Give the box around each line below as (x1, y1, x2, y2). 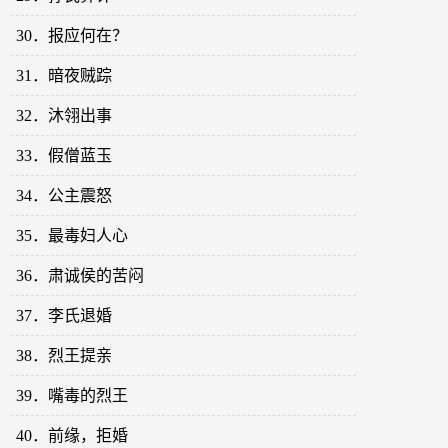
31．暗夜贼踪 (16, 67, 113, 85)
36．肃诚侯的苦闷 (16, 267, 145, 285)
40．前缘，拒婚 (16, 427, 129, 445)
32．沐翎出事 (16, 107, 113, 125)
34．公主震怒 (16, 187, 113, 205)
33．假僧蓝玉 (16, 147, 113, 165)
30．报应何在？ (16, 27, 129, 45)
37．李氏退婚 (16, 307, 113, 325)
